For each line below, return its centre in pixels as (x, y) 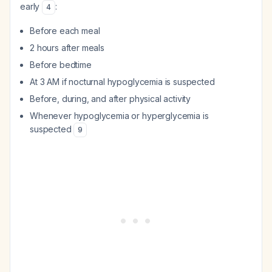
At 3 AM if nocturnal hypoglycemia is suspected (122, 82)
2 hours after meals (67, 48)
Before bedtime (61, 65)
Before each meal (65, 31)
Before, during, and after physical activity (110, 99)
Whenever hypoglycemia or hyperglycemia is (119, 116)
